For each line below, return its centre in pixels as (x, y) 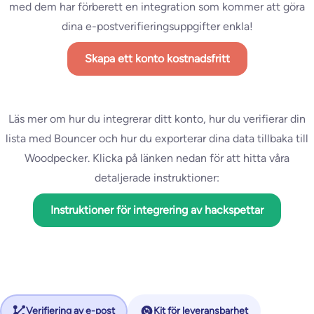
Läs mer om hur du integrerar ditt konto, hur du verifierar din (157, 119)
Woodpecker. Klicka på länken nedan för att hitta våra (157, 158)
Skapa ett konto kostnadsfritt (157, 59)
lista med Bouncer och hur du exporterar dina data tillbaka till (157, 139)
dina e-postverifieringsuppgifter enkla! (157, 27)
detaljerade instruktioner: (157, 178)
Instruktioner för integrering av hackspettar (157, 210)
